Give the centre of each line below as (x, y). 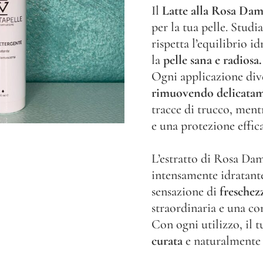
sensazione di (186, 191)
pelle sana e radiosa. (213, 60)
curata (167, 241)
